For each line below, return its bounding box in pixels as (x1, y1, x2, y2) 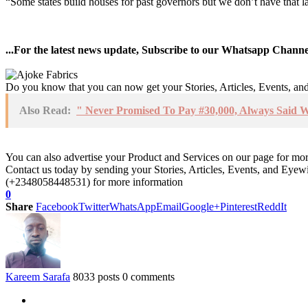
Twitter (78, 200, 109, 212)
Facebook (36, 200, 78, 212)
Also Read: (19, 104, 71, 116)
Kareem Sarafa (5, 270, 70, 283)
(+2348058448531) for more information (5, 175, 183, 188)
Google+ (181, 200, 220, 212)
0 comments (122, 270, 175, 283)
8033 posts (73, 270, 120, 283)
